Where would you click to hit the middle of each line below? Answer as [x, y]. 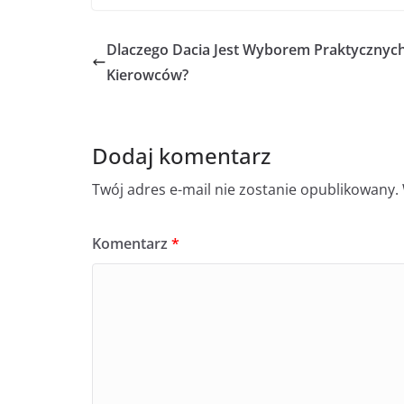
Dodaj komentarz [181, 156]
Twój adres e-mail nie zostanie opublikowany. [245, 190]
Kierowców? [147, 75]
